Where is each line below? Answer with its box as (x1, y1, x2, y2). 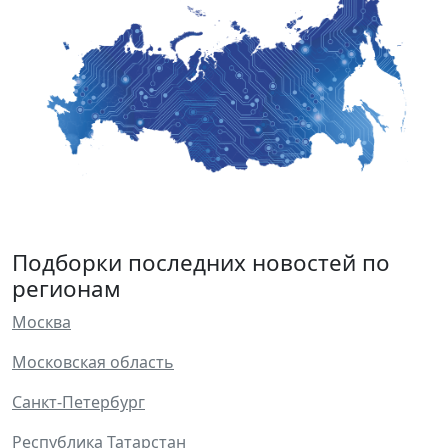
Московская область (12, 351, 174, 374)
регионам (12, 273, 121, 305)
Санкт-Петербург (12, 391, 145, 414)
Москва (12, 311, 71, 334)
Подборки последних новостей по (12, 247, 390, 279)
